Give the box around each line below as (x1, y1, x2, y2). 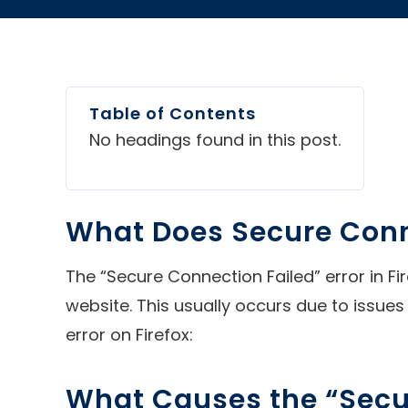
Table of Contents (89, 101, 256, 125)
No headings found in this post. (89, 127, 341, 151)
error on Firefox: (66, 322, 193, 346)
